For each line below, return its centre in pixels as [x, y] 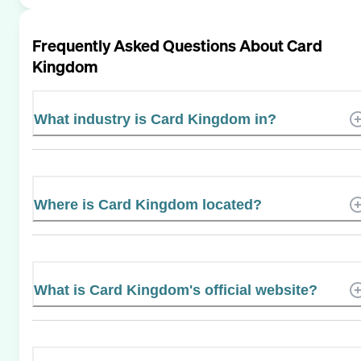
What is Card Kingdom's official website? [176, 290]
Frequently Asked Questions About [160, 45]
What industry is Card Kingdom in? [155, 119]
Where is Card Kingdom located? [148, 204]
